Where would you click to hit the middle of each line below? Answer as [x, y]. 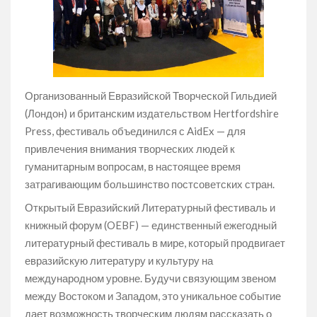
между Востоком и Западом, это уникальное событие [153, 296]
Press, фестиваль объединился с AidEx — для [135, 131]
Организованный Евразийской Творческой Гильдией [151, 96]
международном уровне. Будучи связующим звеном [150, 278]
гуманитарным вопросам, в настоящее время [133, 167]
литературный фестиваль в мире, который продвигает [155, 243]
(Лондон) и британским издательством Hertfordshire [152, 114]
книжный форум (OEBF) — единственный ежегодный [151, 225]
